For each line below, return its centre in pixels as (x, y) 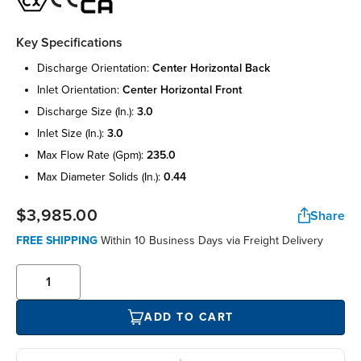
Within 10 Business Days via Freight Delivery (210, 240)
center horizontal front (182, 89)
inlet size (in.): (72, 133)
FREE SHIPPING (57, 240)
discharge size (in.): (87, 111)
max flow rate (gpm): (92, 155)
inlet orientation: (80, 89)
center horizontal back (211, 68)
